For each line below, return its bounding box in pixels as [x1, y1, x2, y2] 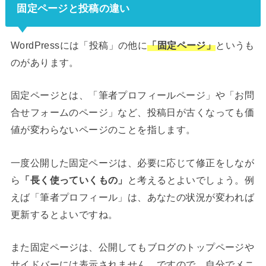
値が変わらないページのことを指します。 [10, 124, 196, 135]
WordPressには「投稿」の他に [10, 39, 148, 50]
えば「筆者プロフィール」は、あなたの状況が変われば [10, 191, 255, 202]
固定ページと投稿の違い [17, 2, 130, 15]
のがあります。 [10, 56, 79, 68]
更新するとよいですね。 [10, 208, 118, 220]
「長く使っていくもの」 [20, 174, 128, 185]
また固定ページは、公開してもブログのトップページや [10, 241, 255, 252]
